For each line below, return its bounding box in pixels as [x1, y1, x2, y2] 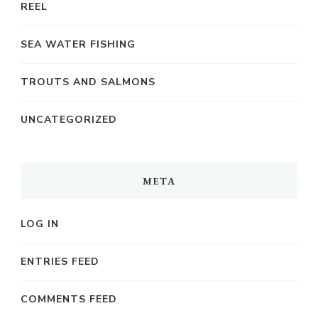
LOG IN [21, 216, 59, 231]
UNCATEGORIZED [21, 112, 117, 126]
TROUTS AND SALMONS [21, 75, 155, 89]
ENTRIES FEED [21, 254, 99, 268]
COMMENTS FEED [21, 292, 117, 306]
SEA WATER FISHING [21, 37, 136, 51]
